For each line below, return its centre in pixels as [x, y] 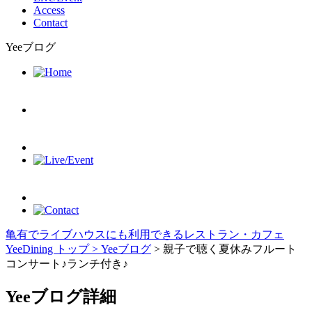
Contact [50, 22]
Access [49, 10]
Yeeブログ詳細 [61, 296]
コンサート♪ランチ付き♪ [67, 263]
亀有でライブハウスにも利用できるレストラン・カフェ [145, 234]
